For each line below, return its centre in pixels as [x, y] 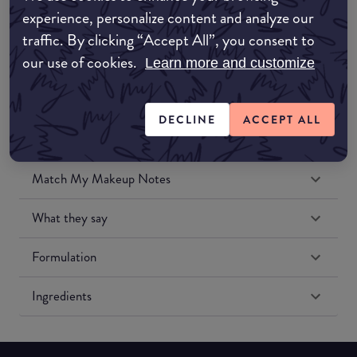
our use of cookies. [81, 62]
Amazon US [87, 44]
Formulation [64, 257]
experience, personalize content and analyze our [168, 18]
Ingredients [62, 296]
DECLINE [187, 119]
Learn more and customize [230, 63]
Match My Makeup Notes [101, 179]
